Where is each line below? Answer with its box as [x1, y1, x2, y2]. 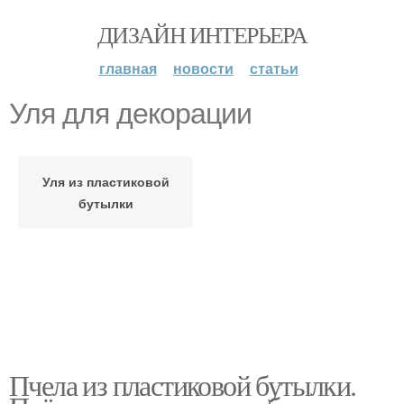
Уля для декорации [9, 97, 252, 130]
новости [172, 58, 234, 78]
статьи [249, 58, 298, 78]
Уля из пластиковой [41, 172, 170, 190]
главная [98, 58, 157, 78]
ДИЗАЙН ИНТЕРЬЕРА [96, 19, 308, 50]
